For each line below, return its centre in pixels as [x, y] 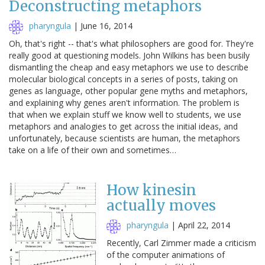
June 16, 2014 [106, 25]
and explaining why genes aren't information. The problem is [124, 102]
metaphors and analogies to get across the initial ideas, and [123, 126]
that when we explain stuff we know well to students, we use [125, 114]
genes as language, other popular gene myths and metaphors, [128, 91]
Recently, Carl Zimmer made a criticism [181, 243]
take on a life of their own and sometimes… [93, 150]
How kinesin [151, 190]
